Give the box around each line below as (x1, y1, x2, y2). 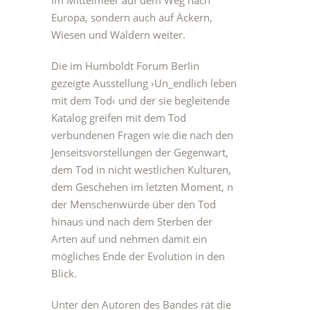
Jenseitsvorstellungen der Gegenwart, (51, 145, 228, 159)
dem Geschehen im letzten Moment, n (51, 180, 233, 194)
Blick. (51, 266, 77, 280)
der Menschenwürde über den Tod (51, 197, 216, 211)
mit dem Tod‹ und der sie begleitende (51, 93, 230, 107)
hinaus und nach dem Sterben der (51, 215, 212, 228)
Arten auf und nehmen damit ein (51, 232, 207, 246)
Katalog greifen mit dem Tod (51, 111, 186, 125)
